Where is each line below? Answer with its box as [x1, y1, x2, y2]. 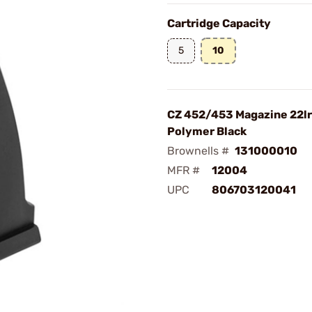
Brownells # [167, 144, 229, 157]
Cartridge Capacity [167, 17, 271, 30]
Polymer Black [167, 125, 247, 138]
